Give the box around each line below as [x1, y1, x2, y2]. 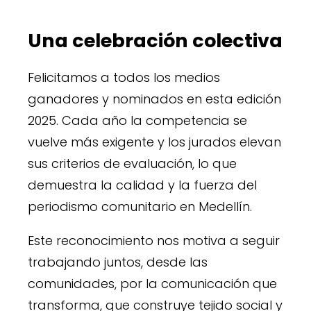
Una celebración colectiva [28, 27, 283, 53]
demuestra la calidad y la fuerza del [28, 176, 257, 194]
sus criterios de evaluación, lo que [28, 155, 237, 173]
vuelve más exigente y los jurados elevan [28, 133, 281, 151]
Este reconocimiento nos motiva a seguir [28, 232, 280, 250]
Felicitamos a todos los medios [28, 69, 220, 87]
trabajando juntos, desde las [28, 253, 208, 271]
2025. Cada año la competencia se [28, 112, 247, 130]
